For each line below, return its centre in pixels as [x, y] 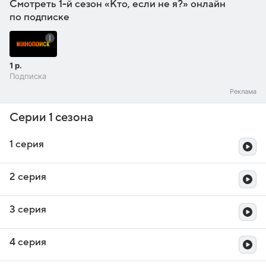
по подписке [39, 17]
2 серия [28, 177]
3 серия [28, 210]
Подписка [28, 76]
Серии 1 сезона [51, 118]
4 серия [28, 243]
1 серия [27, 145]
